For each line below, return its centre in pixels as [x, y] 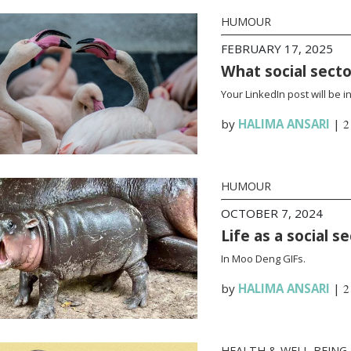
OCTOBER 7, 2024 [271, 213]
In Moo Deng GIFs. [263, 259]
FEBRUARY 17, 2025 [277, 49]
